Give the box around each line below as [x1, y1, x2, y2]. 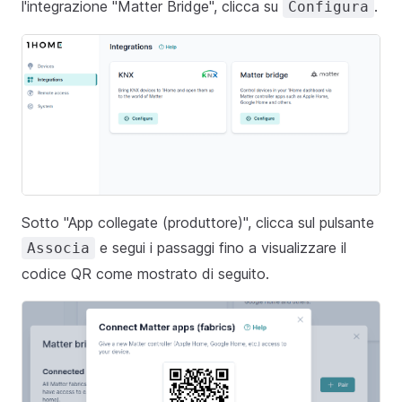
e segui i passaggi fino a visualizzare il [95, 239, 346, 258]
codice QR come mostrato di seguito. [22, 265, 269, 284]
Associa [27, 240, 90, 258]
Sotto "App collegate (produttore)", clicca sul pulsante [22, 214, 374, 232]
